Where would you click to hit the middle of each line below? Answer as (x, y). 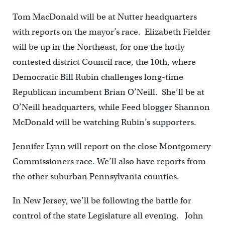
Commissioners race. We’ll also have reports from (109, 161)
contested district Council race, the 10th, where (104, 62)
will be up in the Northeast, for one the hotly (98, 47)
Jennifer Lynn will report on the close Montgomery (111, 146)
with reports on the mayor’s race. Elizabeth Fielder (111, 32)
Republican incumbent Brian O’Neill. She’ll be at (108, 92)
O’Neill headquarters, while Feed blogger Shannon (111, 107)
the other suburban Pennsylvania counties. (96, 177)
